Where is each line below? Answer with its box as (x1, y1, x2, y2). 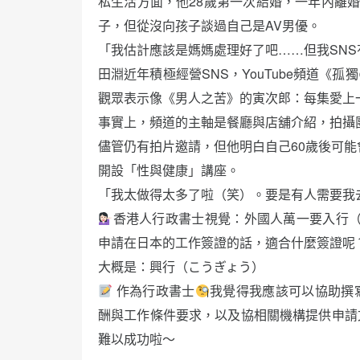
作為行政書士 (112, 281, 195, 301)
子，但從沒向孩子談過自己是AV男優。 (98, 16, 321, 35)
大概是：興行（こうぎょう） (98, 257, 264, 276)
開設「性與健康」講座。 (98, 161, 239, 180)
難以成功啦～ (98, 329, 175, 349)
